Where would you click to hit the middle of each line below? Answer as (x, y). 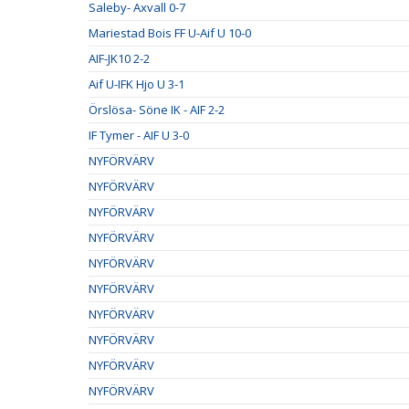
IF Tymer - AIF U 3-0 (139, 135)
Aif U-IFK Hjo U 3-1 (136, 84)
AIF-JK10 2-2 (119, 58)
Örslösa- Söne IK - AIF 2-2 (157, 110)
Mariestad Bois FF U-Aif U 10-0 (170, 33)
